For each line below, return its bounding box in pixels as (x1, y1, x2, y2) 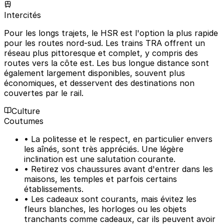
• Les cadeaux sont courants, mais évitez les (24, 193, 196, 204)
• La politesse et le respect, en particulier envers (24, 133, 212, 144)
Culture (11, 105, 40, 116)
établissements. (24, 183, 83, 194)
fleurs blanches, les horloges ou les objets (24, 203, 186, 214)
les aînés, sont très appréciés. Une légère (24, 143, 183, 154)
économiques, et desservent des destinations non (4, 77, 194, 88)
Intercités (4, 9, 41, 20)
